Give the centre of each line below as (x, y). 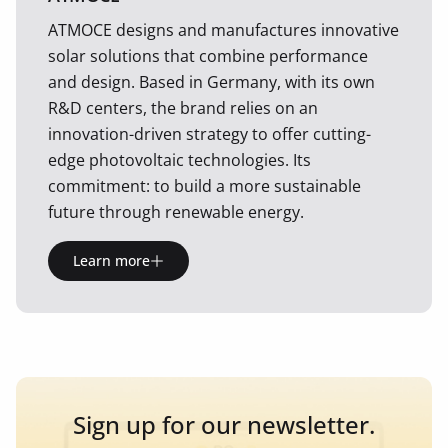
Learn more (111, 260)
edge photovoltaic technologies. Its (179, 160)
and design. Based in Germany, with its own (211, 82)
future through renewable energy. (176, 212)
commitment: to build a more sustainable (204, 186)
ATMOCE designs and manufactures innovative (223, 30)
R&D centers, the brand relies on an (183, 108)
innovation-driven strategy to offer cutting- (209, 134)
